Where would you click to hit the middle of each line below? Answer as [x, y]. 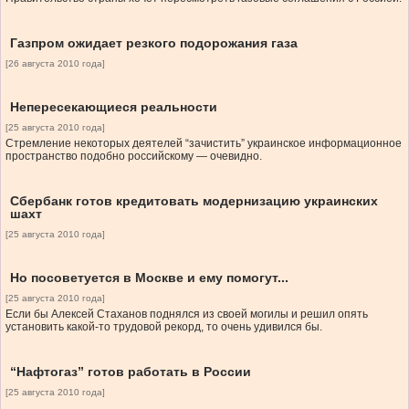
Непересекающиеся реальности [114, 107]
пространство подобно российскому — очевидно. [134, 157]
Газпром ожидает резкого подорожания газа [154, 43]
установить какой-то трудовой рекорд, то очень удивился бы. [164, 327]
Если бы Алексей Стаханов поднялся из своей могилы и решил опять [187, 315]
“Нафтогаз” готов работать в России [131, 372]
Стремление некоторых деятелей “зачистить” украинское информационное [204, 144]
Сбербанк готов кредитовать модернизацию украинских [194, 201]
